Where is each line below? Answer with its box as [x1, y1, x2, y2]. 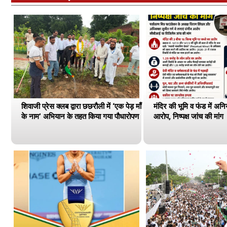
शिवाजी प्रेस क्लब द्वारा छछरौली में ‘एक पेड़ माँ [21, 101, 141, 111]
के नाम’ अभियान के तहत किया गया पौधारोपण [21, 111, 139, 121]
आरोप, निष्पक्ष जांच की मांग [153, 111, 223, 121]
